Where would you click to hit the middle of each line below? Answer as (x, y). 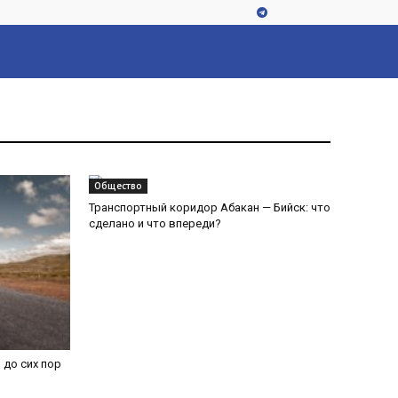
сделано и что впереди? (155, 223)
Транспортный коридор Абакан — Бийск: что (210, 207)
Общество (118, 186)
